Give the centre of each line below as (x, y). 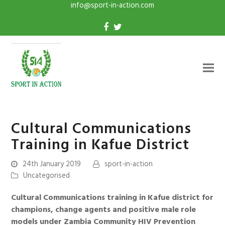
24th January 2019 (52, 164)
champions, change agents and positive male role (104, 210)
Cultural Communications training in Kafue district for (113, 198)
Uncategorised (47, 176)
